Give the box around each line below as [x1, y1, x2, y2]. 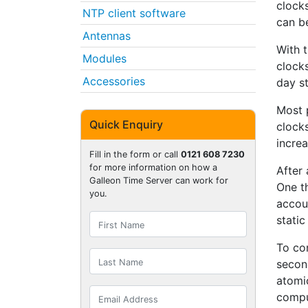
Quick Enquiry [89, 118, 163, 132]
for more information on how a [89, 162, 217, 173]
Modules [82, 51, 126, 65]
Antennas [82, 28, 131, 43]
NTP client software [82, 5, 186, 20]
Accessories [82, 74, 145, 88]
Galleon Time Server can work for [89, 175, 228, 186]
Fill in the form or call [89, 149, 181, 160]
